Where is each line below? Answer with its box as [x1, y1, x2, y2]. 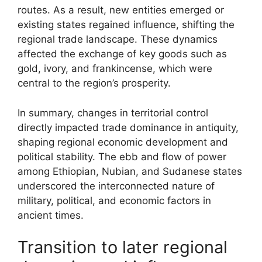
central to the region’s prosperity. [18, 77, 171, 89]
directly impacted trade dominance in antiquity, [18, 121, 239, 133]
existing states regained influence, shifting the [18, 19, 235, 30]
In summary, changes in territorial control [18, 106, 208, 119]
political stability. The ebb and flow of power [18, 150, 226, 163]
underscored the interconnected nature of [18, 180, 215, 192]
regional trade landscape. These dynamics [18, 33, 218, 45]
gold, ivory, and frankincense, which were [18, 63, 212, 74]
